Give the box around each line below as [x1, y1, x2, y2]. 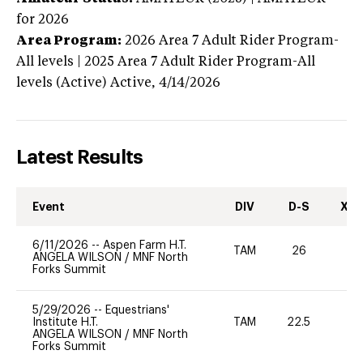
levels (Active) [16, 76, 107, 90]
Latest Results [16, 147, 143, 167]
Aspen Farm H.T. [103, 239, 186, 251]
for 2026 [16, 13, 69, 27]
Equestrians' [105, 304, 169, 316]
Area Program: [16, 34, 122, 48]
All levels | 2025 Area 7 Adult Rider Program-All [16, 55, 315, 69]
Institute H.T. [32, 316, 98, 328]
